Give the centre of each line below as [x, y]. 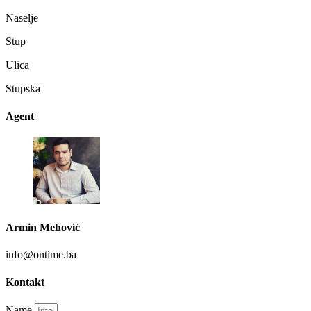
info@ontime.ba [41, 255]
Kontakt [25, 282]
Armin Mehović [43, 228]
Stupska [23, 89]
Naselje [22, 18]
